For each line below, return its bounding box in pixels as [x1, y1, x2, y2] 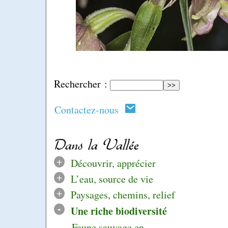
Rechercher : [54, 77, 107, 91]
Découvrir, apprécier [70, 156, 156, 170]
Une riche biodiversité [70, 203, 167, 218]
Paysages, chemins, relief [70, 187, 175, 202]
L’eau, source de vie [70, 172, 153, 186]
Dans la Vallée [54, 136, 139, 153]
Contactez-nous [54, 102, 125, 117]
